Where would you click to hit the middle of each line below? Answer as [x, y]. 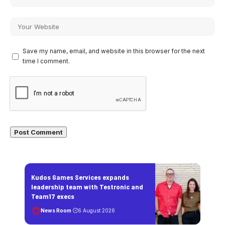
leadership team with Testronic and [87, 186]
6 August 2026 [96, 211]
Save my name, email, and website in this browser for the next [114, 51]
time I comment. [46, 61]
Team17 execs [53, 196]
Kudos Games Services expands [80, 177]
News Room [56, 211]
